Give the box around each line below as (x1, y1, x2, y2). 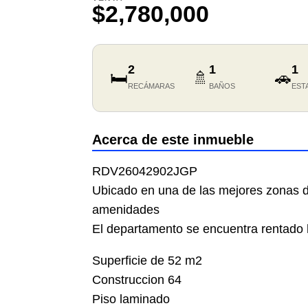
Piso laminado (92, 292, 170, 307)
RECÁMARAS (128, 82, 175, 91)
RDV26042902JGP (92, 164, 198, 179)
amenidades (92, 203, 160, 217)
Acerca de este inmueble (92, 132, 254, 148)
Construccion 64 (92, 273, 182, 287)
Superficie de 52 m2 (92, 254, 203, 268)
